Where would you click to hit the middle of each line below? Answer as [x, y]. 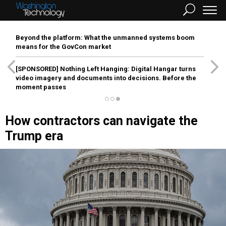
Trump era [34, 136]
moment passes [41, 87]
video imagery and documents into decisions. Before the [106, 78]
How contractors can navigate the [101, 121]
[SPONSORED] [37, 69]
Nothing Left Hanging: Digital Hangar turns [127, 69]
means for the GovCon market [63, 47]
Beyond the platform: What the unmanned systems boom [105, 38]
